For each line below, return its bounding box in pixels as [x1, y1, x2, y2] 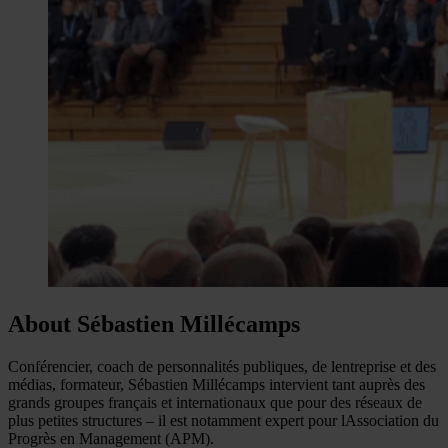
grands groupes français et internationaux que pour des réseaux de [8, 393, 422, 411]
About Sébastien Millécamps [8, 310, 300, 337]
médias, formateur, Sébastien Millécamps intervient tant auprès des [8, 375, 425, 393]
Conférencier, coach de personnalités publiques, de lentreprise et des [8, 357, 436, 375]
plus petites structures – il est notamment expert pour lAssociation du [8, 411, 439, 429]
